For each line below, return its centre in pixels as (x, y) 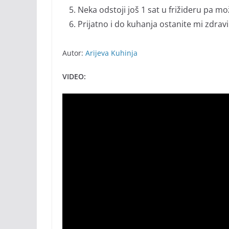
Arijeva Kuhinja (111, 53)
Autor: (74, 53)
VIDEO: (74, 77)
